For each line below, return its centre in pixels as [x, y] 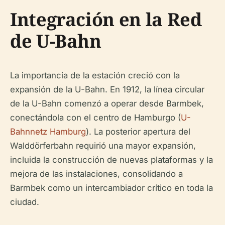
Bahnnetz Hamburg [48, 131]
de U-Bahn [56, 41]
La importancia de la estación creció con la [95, 75]
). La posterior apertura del [138, 131]
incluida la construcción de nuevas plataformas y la [111, 159]
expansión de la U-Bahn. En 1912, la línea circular [107, 89]
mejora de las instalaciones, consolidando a [96, 174]
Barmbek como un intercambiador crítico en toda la [111, 188]
